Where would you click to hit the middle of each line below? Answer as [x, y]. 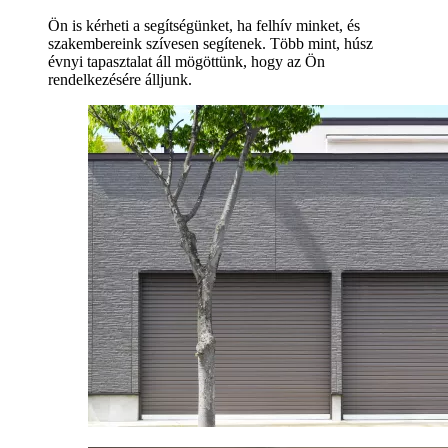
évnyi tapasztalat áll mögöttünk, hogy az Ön [186, 62]
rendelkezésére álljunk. [120, 80]
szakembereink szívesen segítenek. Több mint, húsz [210, 44]
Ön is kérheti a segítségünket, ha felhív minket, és [204, 26]
